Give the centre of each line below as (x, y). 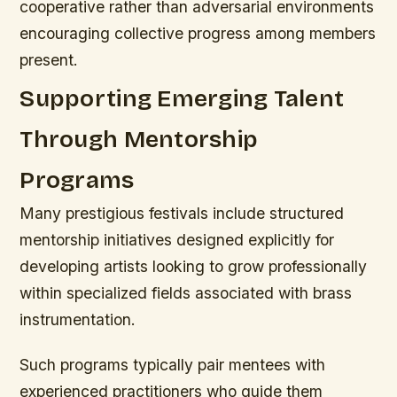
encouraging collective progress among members (198, 33)
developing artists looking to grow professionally (194, 266)
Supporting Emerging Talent (182, 98)
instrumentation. (78, 319)
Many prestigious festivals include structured (182, 213)
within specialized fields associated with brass (186, 292)
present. (49, 59)
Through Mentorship (139, 139)
